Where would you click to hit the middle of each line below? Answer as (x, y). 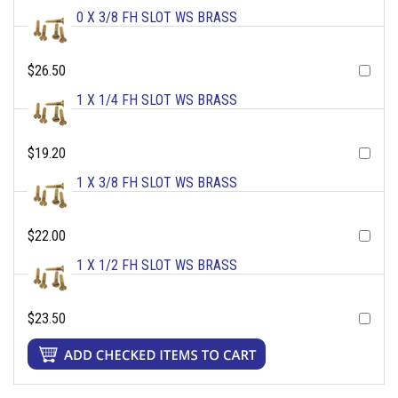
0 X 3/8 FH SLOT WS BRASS (157, 18)
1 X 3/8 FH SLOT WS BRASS (157, 183)
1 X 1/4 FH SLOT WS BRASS (157, 100)
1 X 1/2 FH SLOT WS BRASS (157, 266)
